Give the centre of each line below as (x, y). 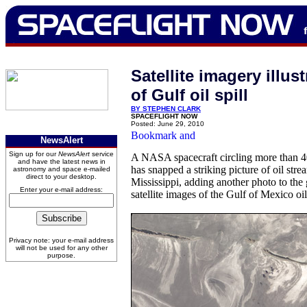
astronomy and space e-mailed (61, 169)
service (102, 154)
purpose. (61, 255)
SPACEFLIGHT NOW (164, 116)
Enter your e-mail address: (61, 189)
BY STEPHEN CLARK (166, 109)
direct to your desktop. (61, 176)
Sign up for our (34, 154)
